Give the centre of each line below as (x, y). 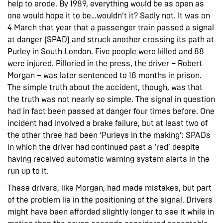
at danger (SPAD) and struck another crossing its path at (111, 39)
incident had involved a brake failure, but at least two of (108, 123)
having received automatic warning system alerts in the (109, 159)
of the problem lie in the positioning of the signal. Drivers (110, 200)
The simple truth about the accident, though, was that (105, 87)
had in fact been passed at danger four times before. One (111, 111)
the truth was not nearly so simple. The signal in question (111, 99)
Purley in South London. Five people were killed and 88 (106, 51)
